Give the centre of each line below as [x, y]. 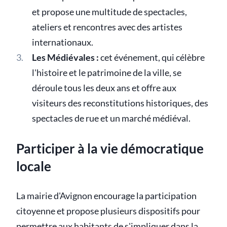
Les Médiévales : [65, 58]
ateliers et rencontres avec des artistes [107, 27]
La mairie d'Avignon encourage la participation [106, 196]
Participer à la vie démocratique [110, 148]
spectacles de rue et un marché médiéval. [111, 119]
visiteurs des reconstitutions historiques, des [120, 103]
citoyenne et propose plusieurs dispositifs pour [108, 211]
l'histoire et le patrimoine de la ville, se [106, 73]
